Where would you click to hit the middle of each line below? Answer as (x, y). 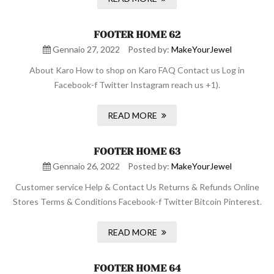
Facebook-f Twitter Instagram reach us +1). (137, 85)
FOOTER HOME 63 (137, 151)
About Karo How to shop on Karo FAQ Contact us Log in (137, 70)
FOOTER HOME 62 (137, 35)
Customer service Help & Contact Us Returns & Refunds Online (137, 187)
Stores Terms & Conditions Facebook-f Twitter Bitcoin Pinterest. (137, 202)
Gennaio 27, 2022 (85, 49)
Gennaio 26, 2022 (85, 166)
